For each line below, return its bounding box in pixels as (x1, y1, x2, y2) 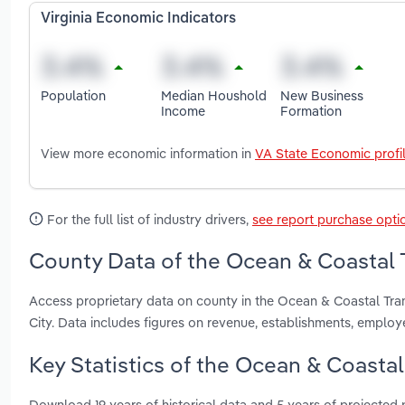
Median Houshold (160, 86, 267, 104)
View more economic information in (41, 145, 255, 163)
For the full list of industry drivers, (43, 211, 252, 229)
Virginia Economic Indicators (41, 12, 236, 27)
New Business (280, 86, 364, 104)
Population (41, 86, 106, 104)
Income (160, 101, 205, 119)
